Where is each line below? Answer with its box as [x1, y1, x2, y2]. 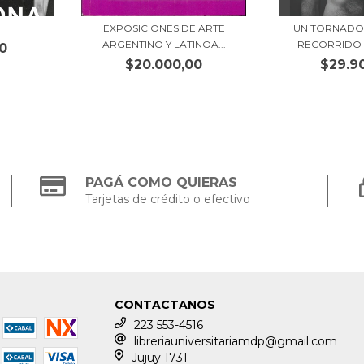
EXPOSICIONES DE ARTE [102, 22, 225, 35]
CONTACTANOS [115, 297, 216, 313]
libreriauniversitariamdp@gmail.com [134, 334, 338, 349]
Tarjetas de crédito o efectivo [85, 192, 251, 207]
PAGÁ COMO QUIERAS [85, 175, 238, 191]
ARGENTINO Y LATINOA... [102, 38, 226, 51]
